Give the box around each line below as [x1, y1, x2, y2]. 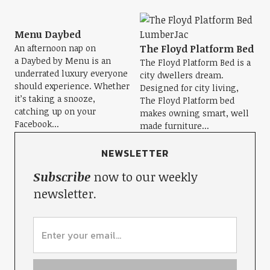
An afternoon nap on [14, 42, 96, 54]
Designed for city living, [140, 82, 239, 93]
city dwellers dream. [140, 69, 224, 81]
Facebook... [14, 118, 59, 130]
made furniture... [140, 120, 209, 131]
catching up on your [14, 105, 96, 117]
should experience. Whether [14, 80, 130, 92]
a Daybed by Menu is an [14, 55, 111, 66]
